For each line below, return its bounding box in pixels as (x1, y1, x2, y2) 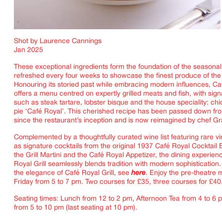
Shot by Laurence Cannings (14, 38, 102, 45)
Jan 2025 (14, 47, 43, 54)
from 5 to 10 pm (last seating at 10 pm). (14, 205, 137, 212)
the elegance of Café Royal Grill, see (14, 170, 129, 177)
